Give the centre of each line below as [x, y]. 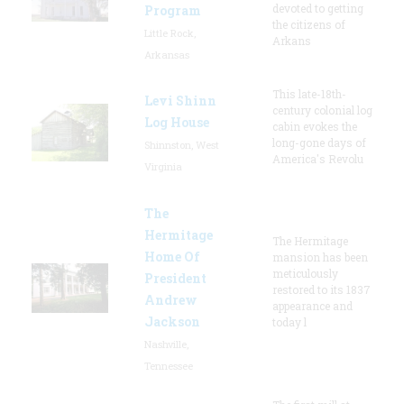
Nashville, [166, 344]
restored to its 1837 [321, 289]
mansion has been [320, 257]
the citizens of [309, 24]
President [175, 278]
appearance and [312, 305]
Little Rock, [170, 32]
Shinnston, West [182, 144]
